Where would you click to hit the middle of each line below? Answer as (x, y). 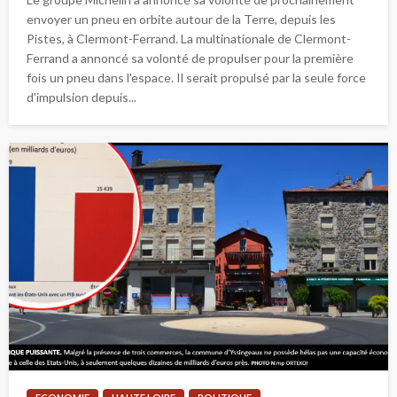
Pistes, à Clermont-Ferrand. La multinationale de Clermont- (189, 38)
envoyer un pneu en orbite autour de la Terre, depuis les (181, 19)
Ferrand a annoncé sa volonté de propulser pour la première (190, 58)
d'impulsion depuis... (82, 97)
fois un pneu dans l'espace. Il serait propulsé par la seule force (196, 77)
